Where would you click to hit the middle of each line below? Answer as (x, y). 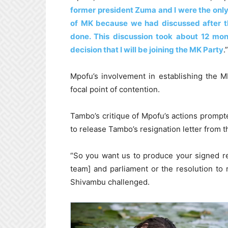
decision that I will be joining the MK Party (147, 50)
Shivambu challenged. (110, 182)
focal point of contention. (115, 89)
